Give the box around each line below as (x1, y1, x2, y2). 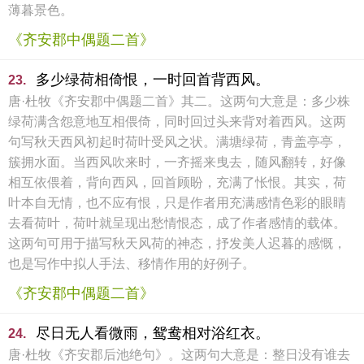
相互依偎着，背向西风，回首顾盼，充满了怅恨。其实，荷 (8, 175, 346, 189)
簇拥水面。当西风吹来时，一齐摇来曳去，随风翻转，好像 (8, 155, 346, 169)
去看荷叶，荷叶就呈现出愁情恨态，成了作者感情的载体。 (8, 216, 346, 230)
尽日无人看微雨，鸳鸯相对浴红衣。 (36, 325, 270, 341)
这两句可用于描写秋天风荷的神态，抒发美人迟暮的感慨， (8, 236, 346, 250)
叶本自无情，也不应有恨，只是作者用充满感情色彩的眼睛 (8, 196, 346, 210)
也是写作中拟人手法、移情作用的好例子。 (8, 257, 255, 271)
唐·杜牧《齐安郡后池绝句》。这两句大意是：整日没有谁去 (8, 348, 350, 362)
